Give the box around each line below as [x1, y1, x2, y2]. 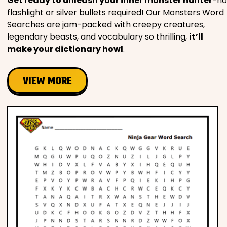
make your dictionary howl [7, 43, 123, 55]
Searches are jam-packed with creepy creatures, [7, 19, 205, 31]
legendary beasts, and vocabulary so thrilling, [7, 31, 189, 43]
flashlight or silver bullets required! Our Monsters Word [7, 7, 224, 19]
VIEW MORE [23, 74, 72, 87]
